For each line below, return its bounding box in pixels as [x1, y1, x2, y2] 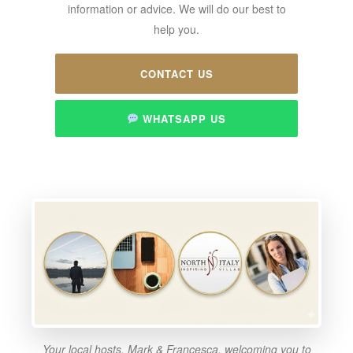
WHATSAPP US [138, 110, 226, 126]
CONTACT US [139, 65, 214, 81]
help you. [154, 20, 199, 37]
